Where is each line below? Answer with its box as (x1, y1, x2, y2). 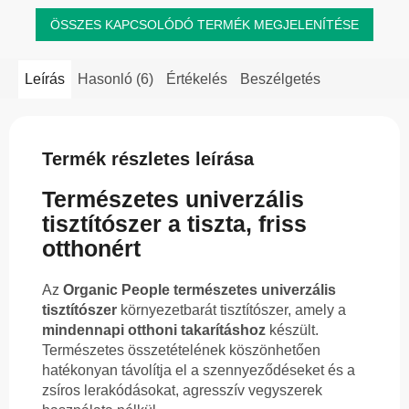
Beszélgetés (240, 70, 320, 87)
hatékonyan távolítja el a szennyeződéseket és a (42, 362, 355, 379)
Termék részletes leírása (42, 148, 254, 169)
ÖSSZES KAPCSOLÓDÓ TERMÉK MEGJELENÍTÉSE (50, 16, 359, 32)
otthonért (42, 236, 141, 262)
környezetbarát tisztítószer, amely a (117, 302, 346, 319)
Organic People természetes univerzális (63, 282, 336, 299)
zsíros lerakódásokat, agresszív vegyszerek (42, 383, 322, 399)
